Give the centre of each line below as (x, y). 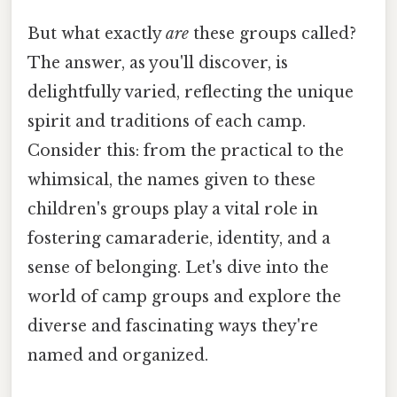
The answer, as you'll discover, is (158, 63)
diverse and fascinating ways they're (173, 327)
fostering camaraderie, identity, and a (179, 239)
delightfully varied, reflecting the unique (191, 93)
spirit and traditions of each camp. (167, 122)
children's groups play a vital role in (173, 210)
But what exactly (97, 34)
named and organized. (118, 356)
